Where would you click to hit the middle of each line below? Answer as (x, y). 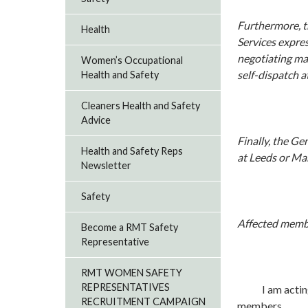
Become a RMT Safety (130, 228)
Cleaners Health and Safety (141, 106)
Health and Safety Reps (132, 151)
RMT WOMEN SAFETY (132, 273)
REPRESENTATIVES (126, 287)
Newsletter (107, 166)
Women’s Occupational (132, 60)
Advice (96, 120)
